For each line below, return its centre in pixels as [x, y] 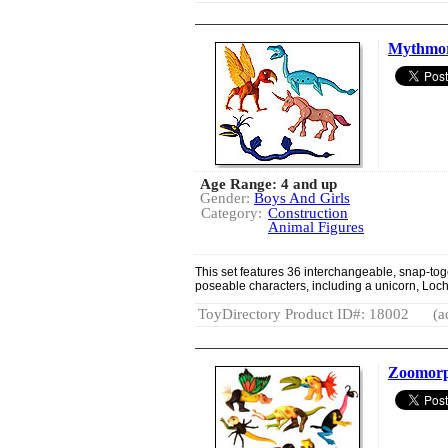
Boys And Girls [302, 198]
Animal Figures [316, 227]
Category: [231, 213]
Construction [308, 213]
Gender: [227, 198]
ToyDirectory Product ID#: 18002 [303, 314]
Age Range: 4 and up [268, 184]
